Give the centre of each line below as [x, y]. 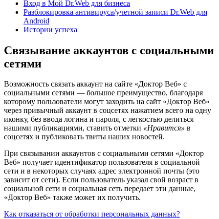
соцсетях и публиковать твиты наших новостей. [84, 137]
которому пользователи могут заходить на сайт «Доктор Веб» [107, 102]
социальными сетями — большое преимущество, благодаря [103, 93]
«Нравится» [164, 128]
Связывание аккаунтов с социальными [109, 50]
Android [36, 21]
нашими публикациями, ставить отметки [74, 128]
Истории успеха [50, 29]
